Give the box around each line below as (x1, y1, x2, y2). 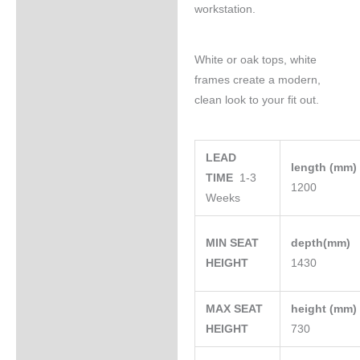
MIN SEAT (206, 237, 260, 250)
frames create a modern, (194, 73, 321, 86)
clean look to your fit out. (194, 93, 319, 106)
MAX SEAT (206, 303, 264, 316)
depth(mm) (291, 237, 354, 250)
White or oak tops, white (194, 53, 317, 66)
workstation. (194, 3, 256, 16)
